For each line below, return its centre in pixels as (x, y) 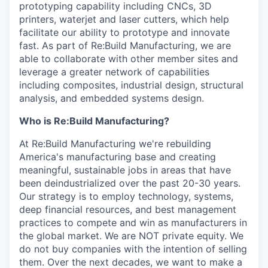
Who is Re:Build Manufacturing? (94, 121)
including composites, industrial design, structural (131, 85)
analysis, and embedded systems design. (112, 98)
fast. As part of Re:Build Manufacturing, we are (125, 45)
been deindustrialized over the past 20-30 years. (130, 183)
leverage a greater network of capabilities (114, 72)
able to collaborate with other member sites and (129, 59)
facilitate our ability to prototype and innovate (124, 32)
